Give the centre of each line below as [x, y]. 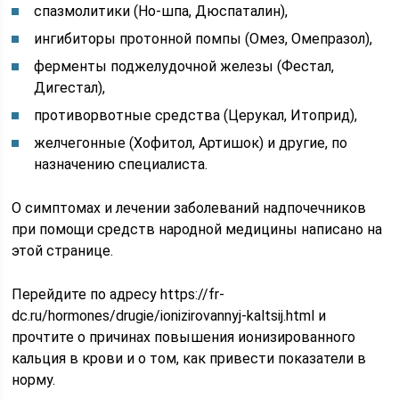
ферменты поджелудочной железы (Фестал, [184, 66]
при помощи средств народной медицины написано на [197, 229]
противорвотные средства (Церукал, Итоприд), [196, 115]
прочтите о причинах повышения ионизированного [184, 337]
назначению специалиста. [121, 164]
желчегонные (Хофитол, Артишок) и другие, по [191, 143]
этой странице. [63, 251]
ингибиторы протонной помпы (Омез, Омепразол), [204, 39]
